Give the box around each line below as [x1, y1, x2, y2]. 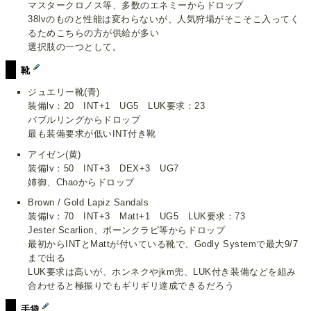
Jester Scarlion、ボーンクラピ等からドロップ [28, 224, 226, 235]
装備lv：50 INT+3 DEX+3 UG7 [28, 162, 179, 174]
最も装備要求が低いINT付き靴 [28, 128, 156, 140]
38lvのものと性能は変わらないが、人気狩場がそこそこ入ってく [28, 14, 300, 25]
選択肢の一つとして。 [28, 42, 122, 53]
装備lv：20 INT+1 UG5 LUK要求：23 [28, 101, 205, 112]
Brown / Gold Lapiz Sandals [28, 196, 149, 208]
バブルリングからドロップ [28, 115, 141, 126]
